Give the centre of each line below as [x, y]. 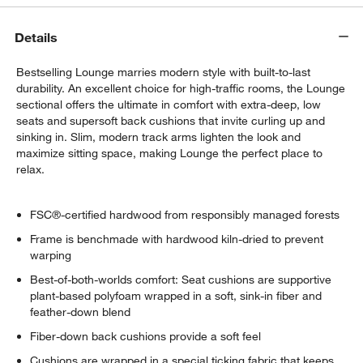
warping [51, 255]
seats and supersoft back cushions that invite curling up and [171, 120]
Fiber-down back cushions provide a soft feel [146, 336]
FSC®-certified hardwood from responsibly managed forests [185, 214]
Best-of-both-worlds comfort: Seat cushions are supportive [181, 279]
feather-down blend [81, 312]
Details [36, 37]
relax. [31, 169]
